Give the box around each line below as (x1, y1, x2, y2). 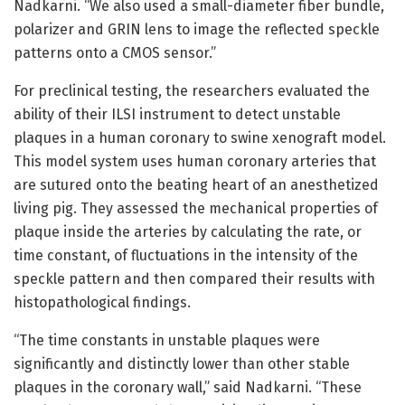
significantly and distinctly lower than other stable (14, 355, 350, 373)
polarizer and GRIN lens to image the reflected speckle (14, 21, 380, 39)
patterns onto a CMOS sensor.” (14, 44, 216, 62)
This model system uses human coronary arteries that (14, 153, 376, 171)
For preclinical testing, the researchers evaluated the (14, 82, 370, 100)
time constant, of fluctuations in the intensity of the (14, 247, 358, 265)
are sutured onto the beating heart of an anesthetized (14, 176, 379, 194)
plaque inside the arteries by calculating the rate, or (14, 223, 362, 241)
